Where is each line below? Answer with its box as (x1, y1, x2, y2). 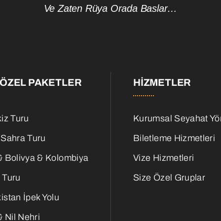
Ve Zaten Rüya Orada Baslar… (43, 2, 178, 14)
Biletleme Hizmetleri (133, 133, 216, 143)
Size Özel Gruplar (133, 172, 206, 183)
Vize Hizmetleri (133, 152, 194, 163)
